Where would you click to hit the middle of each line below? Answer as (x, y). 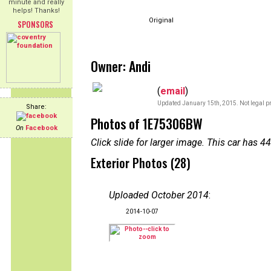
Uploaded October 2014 (159, 195)
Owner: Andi (121, 66)
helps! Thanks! (36, 11)
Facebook (41, 128)
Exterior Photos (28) (141, 163)
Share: (36, 107)
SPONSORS (35, 24)
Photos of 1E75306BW (147, 123)
